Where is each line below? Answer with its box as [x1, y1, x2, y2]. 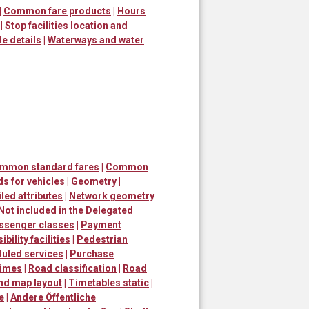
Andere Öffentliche [10, 291, 96, 303]
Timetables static [68, 277, 149, 288]
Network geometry [69, 190, 154, 201]
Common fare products [3, 5, 111, 17]
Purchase [70, 248, 114, 259]
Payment [81, 219, 121, 230]
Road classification [28, 262, 117, 274]
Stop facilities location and [5, 19, 128, 31]
